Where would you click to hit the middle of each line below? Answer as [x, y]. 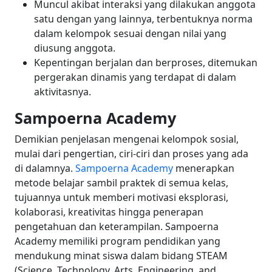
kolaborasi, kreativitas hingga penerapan [109, 212]
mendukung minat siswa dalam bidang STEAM [121, 256]
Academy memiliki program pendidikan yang [117, 241]
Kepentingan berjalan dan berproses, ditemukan [146, 63]
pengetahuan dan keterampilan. [89, 227]
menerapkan [204, 168]
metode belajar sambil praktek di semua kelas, [121, 183]
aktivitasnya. [63, 92]
